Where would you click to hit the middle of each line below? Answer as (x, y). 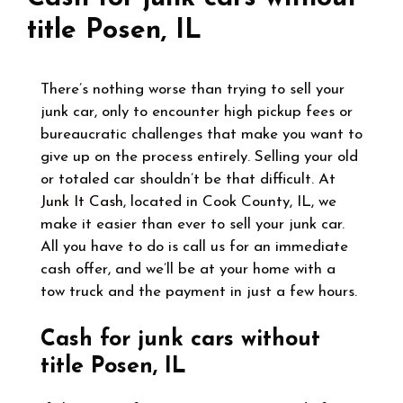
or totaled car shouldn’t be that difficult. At (188, 180)
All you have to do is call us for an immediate (194, 247)
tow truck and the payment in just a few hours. (199, 292)
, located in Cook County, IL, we (230, 202)
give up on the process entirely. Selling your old (199, 157)
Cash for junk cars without (180, 339)
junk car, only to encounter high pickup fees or (197, 112)
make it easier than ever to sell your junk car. (193, 225)
